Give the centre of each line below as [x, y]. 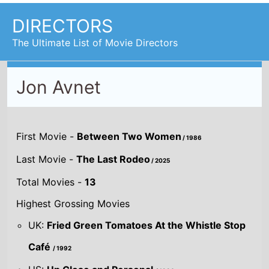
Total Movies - [51, 182]
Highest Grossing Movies [73, 203]
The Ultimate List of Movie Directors [95, 42]
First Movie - [47, 136]
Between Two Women [129, 136]
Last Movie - [47, 159]
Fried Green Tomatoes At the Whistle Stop [147, 225]
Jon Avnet [59, 87]
